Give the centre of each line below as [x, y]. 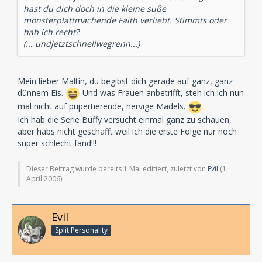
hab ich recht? [51, 32]
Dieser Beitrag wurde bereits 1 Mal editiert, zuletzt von [117, 168]
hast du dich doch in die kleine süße [95, 8]
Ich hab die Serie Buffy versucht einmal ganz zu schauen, [125, 119]
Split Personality [81, 230]
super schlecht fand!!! [57, 143]
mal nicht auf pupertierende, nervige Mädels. [103, 106]
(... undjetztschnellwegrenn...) [82, 43]
